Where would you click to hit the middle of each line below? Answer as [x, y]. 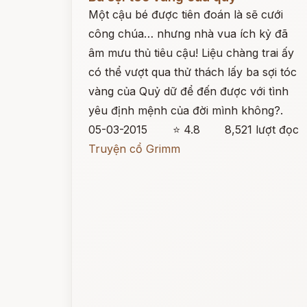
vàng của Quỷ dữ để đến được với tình [188, 91]
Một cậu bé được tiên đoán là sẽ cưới [186, 14]
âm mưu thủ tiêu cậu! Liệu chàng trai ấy [191, 53]
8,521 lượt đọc [262, 130]
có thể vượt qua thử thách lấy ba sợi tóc [193, 72]
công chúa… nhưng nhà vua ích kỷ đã [188, 34]
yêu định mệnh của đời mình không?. [186, 110]
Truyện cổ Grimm [134, 149]
